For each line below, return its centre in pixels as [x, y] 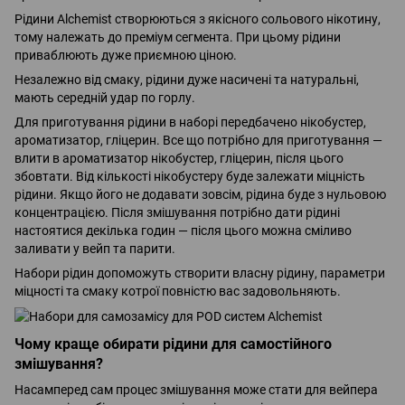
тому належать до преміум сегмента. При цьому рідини [178, 37]
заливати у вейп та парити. [95, 248]
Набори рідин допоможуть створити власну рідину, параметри [200, 273]
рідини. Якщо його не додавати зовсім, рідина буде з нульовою [200, 194]
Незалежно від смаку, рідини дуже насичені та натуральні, [187, 79]
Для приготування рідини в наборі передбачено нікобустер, [190, 122]
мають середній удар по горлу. [105, 97]
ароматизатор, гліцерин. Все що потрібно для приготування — [198, 140]
